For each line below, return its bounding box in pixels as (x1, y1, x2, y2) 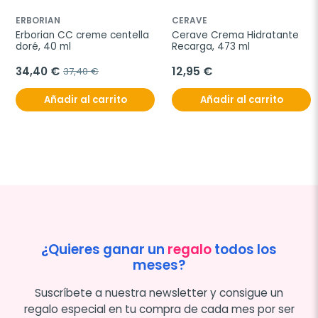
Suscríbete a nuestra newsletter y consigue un (35, 285, 283, 300)
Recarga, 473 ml (172, 39, 250, 53)
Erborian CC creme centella (16, 28, 149, 42)
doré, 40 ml (16, 39, 71, 53)
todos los (212, 239, 277, 259)
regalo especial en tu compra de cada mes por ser (23, 301, 295, 317)
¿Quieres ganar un (41, 239, 168, 259)
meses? (133, 255, 185, 275)
